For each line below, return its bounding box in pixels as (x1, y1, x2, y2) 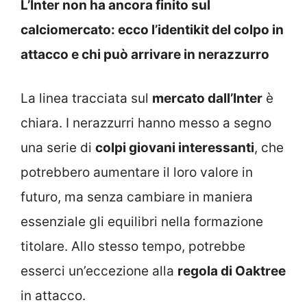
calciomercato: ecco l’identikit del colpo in (21, 21, 284, 38)
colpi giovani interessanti (95, 140, 254, 156)
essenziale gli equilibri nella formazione (21, 214, 263, 230)
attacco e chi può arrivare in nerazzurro (21, 46, 269, 62)
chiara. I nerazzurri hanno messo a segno (21, 115, 271, 131)
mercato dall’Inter (152, 90, 262, 106)
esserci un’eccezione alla (21, 263, 177, 279)
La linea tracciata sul (21, 90, 152, 106)
